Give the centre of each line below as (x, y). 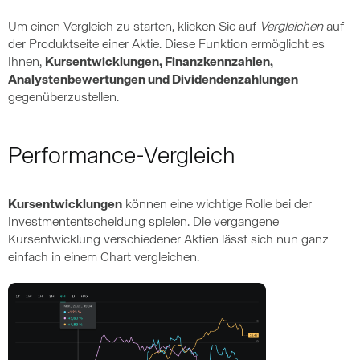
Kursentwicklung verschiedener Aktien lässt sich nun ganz (168, 240)
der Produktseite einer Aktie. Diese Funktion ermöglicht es (166, 45)
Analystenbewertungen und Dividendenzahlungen (153, 80)
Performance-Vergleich (122, 157)
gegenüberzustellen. (63, 98)
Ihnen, (27, 63)
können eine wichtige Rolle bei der (217, 205)
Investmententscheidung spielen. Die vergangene (143, 223)
